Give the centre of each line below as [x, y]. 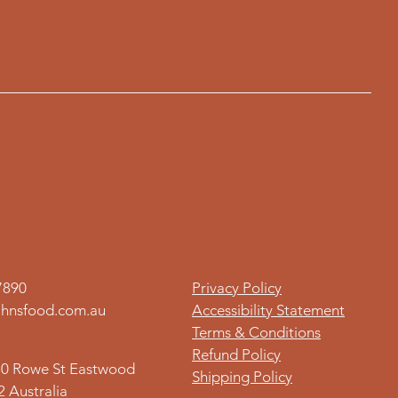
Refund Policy [236, 354]
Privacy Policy [237, 287]
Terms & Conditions [256, 332]
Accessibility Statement [268, 310]
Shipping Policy [242, 376]
